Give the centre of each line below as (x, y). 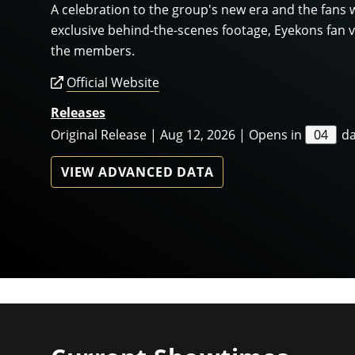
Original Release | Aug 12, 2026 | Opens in (178, 135)
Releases (78, 113)
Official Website (113, 83)
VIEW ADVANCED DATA (137, 172)
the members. (93, 51)
